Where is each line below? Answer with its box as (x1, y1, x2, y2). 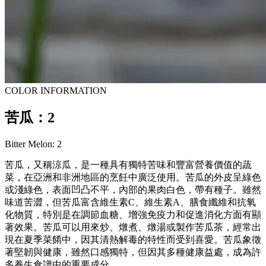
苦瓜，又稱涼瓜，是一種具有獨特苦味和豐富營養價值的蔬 (5, 159, 252, 170)
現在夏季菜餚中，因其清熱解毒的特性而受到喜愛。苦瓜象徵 (5, 234, 261, 245)
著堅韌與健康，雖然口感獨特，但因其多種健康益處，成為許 (5, 246, 261, 257)
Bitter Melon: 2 (5, 138, 62, 149)
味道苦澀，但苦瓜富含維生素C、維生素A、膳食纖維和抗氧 (5, 197, 256, 207)
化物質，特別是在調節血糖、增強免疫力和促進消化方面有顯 (5, 209, 261, 220)
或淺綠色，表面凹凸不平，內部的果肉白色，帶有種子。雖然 (5, 184, 261, 195)
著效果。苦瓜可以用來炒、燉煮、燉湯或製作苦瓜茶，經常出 (5, 221, 261, 232)
